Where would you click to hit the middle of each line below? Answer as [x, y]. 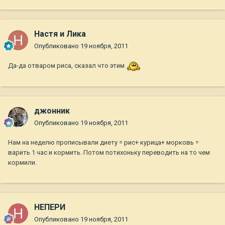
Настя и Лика [60, 34]
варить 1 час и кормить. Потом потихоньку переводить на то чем [109, 153]
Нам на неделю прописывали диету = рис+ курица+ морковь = [103, 143]
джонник [52, 111]
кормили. [22, 163]
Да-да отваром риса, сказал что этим [67, 66]
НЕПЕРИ [50, 207]
